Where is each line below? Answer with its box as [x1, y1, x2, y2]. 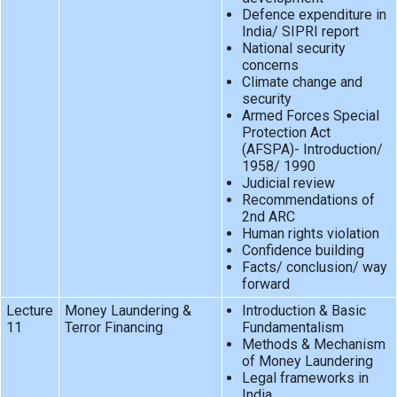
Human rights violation [241, 225, 379, 243]
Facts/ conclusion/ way [241, 259, 387, 276]
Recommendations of [241, 191, 375, 209]
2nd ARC [241, 208, 295, 226]
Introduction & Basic [241, 302, 366, 320]
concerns [241, 57, 299, 74]
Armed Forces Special [241, 107, 379, 125]
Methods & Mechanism [241, 336, 385, 354]
